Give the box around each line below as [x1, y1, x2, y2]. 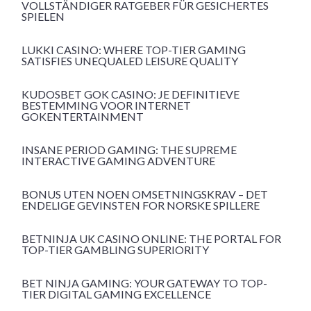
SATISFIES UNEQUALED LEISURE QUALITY [22, 54, 238, 68]
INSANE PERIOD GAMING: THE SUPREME [22, 143, 237, 157]
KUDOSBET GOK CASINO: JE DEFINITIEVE [22, 87, 239, 101]
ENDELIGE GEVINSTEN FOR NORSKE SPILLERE [22, 199, 260, 212]
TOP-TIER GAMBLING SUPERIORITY [22, 243, 209, 257]
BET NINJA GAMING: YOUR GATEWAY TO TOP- [22, 276, 267, 290]
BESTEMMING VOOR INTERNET [22, 99, 191, 112]
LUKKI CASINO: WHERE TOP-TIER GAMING [22, 43, 246, 57]
